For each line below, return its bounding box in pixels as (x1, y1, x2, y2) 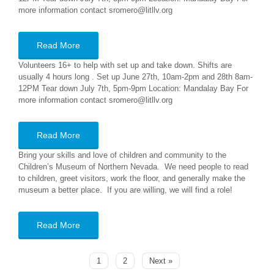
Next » (149, 256, 172, 265)
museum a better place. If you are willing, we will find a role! (18, 185, 232, 194)
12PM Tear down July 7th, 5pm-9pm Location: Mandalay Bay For (18, 84, 248, 93)
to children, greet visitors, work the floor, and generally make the (18, 174, 245, 183)
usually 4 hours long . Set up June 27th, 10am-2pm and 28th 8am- (18, 72, 253, 81)
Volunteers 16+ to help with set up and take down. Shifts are (18, 61, 232, 70)
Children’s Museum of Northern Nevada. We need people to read (18, 162, 248, 171)
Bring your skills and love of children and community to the (18, 150, 226, 160)
